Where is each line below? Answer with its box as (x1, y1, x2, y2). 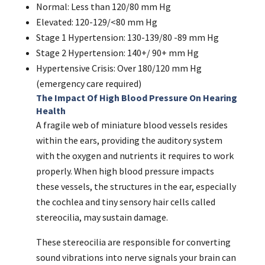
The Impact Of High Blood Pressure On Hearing (35, 92, 237, 104)
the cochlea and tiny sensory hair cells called (35, 196, 215, 208)
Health (35, 105, 66, 117)
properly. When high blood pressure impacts (35, 165, 214, 177)
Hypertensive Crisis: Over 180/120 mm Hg (35, 62, 202, 75)
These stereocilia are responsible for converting (35, 236, 231, 248)
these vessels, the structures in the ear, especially (35, 180, 236, 193)
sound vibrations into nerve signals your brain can (35, 251, 236, 264)
